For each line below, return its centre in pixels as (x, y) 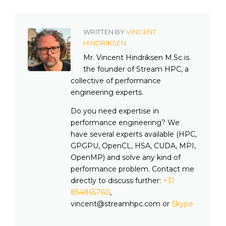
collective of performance (116, 80)
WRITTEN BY (105, 32)
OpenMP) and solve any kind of (126, 157)
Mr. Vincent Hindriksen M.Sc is (136, 57)
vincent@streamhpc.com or (121, 204)
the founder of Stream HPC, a (136, 69)
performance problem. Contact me (132, 169)
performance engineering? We (125, 122)
